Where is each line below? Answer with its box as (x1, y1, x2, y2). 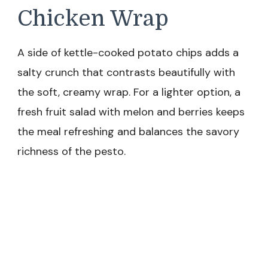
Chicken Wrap (17, 5, 169, 31)
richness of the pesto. (17, 144, 126, 159)
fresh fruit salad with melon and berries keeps (17, 105, 245, 120)
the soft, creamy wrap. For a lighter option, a (17, 85, 240, 100)
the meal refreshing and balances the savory (17, 124, 239, 139)
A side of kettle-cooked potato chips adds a (17, 45, 239, 60)
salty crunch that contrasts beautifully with (17, 65, 235, 80)
